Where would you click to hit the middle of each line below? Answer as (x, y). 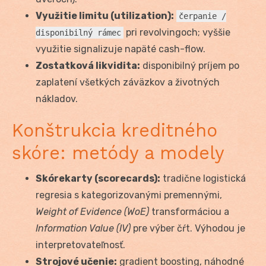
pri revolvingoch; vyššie (177, 33)
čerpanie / (202, 16)
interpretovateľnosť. (80, 245)
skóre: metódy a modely (118, 153)
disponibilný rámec (78, 33)
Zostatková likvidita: (88, 66)
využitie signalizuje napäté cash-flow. (121, 49)
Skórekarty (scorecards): (98, 179)
